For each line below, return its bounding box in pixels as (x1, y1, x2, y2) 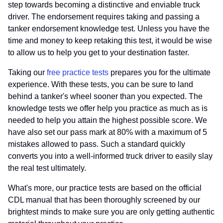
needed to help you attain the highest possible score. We (8, 116, 207, 124)
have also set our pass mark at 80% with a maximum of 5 (8, 128, 207, 136)
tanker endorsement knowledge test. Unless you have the (8, 24, 210, 33)
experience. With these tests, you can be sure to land (8, 80, 193, 89)
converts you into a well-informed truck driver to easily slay (8, 152, 213, 160)
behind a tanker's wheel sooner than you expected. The (8, 92, 203, 101)
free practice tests (47, 68, 109, 77)
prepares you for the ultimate (109, 68, 211, 77)
